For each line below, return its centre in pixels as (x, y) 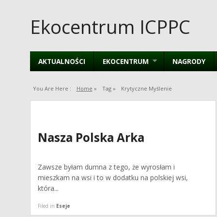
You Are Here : (52, 88)
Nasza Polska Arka (91, 137)
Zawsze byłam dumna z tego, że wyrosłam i (107, 167)
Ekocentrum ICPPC (110, 26)
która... (48, 188)
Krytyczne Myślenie (146, 88)
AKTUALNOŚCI (62, 61)
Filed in (47, 206)
